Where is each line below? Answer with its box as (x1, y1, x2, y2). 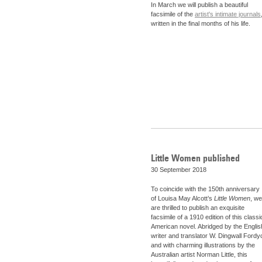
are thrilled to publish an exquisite (151, 204, 244, 212)
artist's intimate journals (195, 11, 261, 18)
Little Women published (151, 151, 240, 164)
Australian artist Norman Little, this (151, 251, 247, 258)
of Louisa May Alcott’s (151, 195, 214, 202)
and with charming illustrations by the (151, 242, 255, 249)
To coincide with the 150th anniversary (151, 185, 260, 193)
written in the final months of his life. (151, 20, 250, 27)
